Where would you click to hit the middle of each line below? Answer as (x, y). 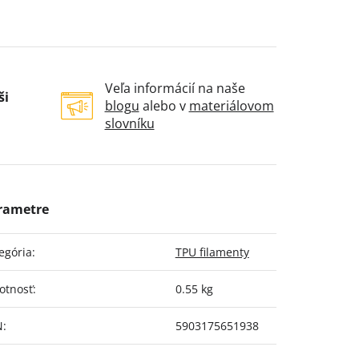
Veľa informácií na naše (175, 89)
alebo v (164, 106)
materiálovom (231, 106)
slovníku (129, 124)
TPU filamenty (212, 252)
